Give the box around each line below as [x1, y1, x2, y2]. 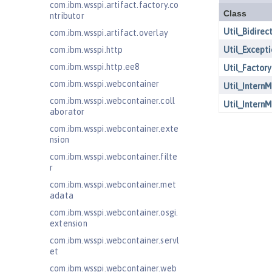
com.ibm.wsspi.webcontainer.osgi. [50, 208, 178, 217]
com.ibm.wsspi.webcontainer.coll [50, 96, 175, 106]
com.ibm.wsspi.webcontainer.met [50, 180, 176, 189]
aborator [50, 107, 85, 117]
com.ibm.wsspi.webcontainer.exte [50, 124, 179, 134]
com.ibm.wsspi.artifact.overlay [50, 28, 168, 38]
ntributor [50, 11, 84, 21]
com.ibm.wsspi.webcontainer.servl [50, 236, 180, 245]
